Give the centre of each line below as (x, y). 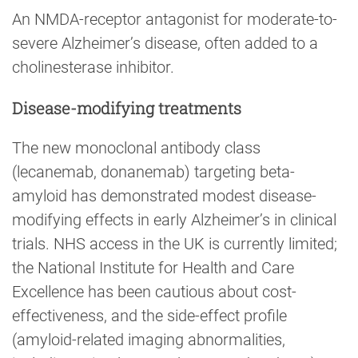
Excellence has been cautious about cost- (154, 291)
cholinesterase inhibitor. (93, 68)
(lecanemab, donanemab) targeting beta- (153, 171)
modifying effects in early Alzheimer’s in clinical (174, 219)
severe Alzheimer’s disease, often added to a (165, 44)
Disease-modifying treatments (127, 107)
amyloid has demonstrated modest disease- (164, 195)
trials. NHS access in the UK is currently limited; (175, 243)
